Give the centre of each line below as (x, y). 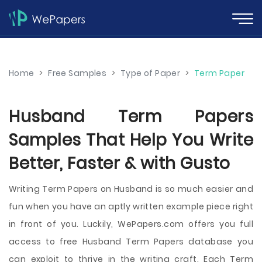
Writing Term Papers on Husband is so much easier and (131, 189)
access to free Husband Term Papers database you (131, 242)
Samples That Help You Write (131, 140)
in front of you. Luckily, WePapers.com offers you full (131, 224)
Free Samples (77, 73)
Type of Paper (150, 73)
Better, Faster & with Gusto (120, 163)
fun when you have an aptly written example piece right (131, 206)
